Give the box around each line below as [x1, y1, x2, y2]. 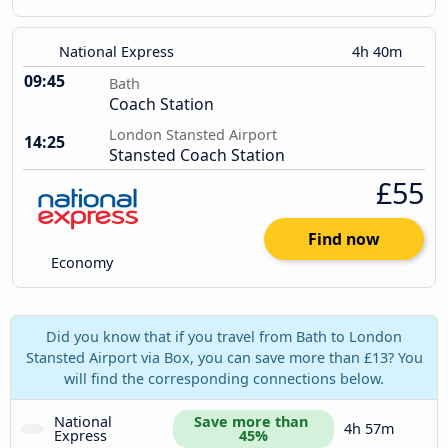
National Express [59, 42, 174, 62]
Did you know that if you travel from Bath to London [46, 326, 402, 346]
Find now [308, 228, 380, 251]
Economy [47, 253, 114, 273]
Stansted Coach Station [109, 144, 285, 167]
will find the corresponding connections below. [64, 368, 384, 388]
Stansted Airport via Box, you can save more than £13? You [25, 347, 423, 367]
